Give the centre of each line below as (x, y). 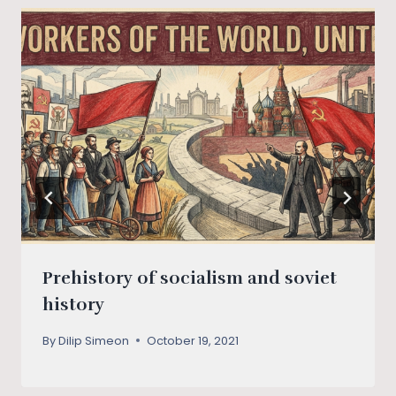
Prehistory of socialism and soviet (190, 278)
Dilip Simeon (94, 340)
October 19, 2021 (193, 340)
